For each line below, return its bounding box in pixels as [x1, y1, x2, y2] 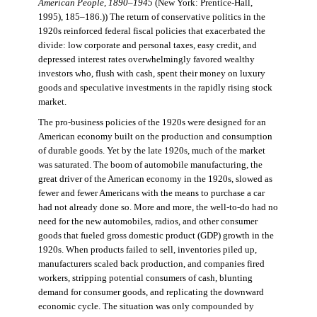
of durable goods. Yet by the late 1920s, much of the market [38, 145, 265, 156]
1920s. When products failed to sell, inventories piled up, [38, 244, 257, 255]
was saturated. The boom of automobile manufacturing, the [38, 159, 263, 170]
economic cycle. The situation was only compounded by [38, 301, 254, 311]
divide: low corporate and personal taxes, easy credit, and [38, 40, 257, 50]
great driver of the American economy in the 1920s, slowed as [38, 173, 272, 184]
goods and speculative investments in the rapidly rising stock [38, 82, 272, 93]
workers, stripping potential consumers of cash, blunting [38, 272, 253, 283]
